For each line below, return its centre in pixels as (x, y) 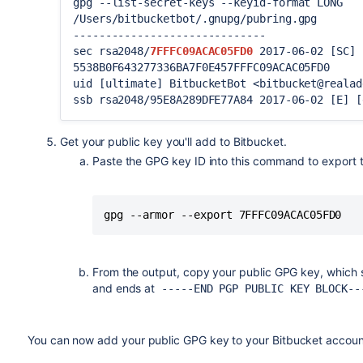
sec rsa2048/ (111, 51)
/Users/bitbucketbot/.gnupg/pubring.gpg (195, 19)
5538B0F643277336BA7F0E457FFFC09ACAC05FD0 (201, 67)
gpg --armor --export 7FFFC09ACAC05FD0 (222, 215)
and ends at (127, 288)
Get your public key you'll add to (146, 141)
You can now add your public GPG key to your (149, 340)
